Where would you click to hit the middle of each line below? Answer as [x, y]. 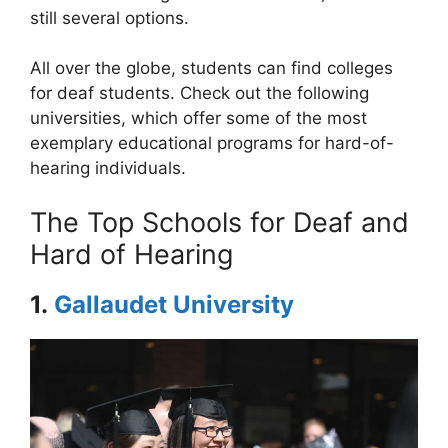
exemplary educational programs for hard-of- [212, 143]
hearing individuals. [108, 168]
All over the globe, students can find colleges [211, 68]
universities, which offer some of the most [198, 118]
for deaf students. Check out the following [199, 93]
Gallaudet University [174, 304]
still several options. [109, 17]
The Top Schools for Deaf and [219, 222]
